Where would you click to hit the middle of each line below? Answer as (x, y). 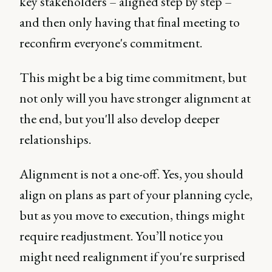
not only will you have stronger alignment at (135, 98)
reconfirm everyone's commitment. (111, 43)
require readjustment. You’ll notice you (121, 236)
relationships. (55, 140)
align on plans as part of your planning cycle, (136, 195)
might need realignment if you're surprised (132, 257)
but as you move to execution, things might (132, 216)
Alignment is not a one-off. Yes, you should (131, 174)
